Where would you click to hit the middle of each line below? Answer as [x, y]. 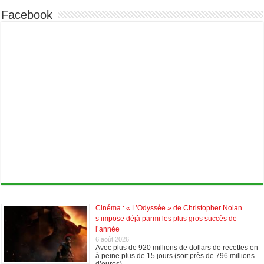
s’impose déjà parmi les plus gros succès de [166, 218]
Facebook [27, 14]
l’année [108, 229]
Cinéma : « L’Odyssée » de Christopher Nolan [169, 208]
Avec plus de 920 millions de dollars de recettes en [177, 247]
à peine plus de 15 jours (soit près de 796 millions [175, 255]
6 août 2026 [113, 239]
